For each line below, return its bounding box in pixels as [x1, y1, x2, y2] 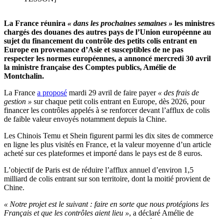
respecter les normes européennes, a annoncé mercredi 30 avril [4, 54, 211, 63]
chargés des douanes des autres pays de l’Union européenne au [4, 28, 211, 37]
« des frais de [158, 88, 199, 97]
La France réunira [4, 19, 67, 28]
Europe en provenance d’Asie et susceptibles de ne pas [4, 45, 183, 54]
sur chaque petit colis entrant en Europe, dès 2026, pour [32, 97, 205, 106]
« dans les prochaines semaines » [67, 19, 173, 28]
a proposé [37, 88, 67, 97]
